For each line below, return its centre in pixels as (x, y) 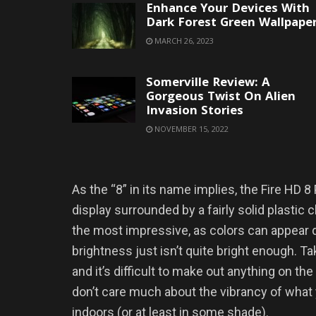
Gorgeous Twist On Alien (221, 98)
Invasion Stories (195, 112)
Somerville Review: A (208, 84)
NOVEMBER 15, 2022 (190, 129)
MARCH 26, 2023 (183, 41)
